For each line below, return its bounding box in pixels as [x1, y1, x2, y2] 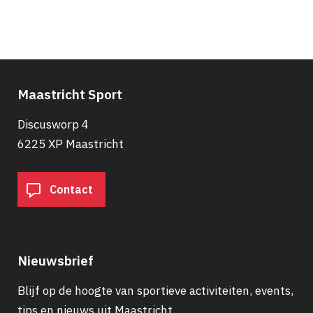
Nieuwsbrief [17, 252, 94, 269]
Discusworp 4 [17, 116, 89, 132]
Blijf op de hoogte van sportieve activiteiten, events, [17, 282, 293, 298]
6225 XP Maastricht [17, 136, 124, 152]
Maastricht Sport [17, 85, 122, 103]
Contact [47, 182, 93, 197]
